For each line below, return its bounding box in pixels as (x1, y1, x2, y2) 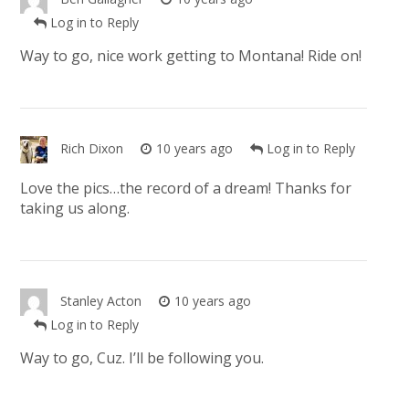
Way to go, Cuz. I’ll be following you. (19, 348, 264, 369)
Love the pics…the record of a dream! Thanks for (19, 178, 351, 199)
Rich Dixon (59, 140, 123, 158)
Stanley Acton (59, 292, 142, 310)
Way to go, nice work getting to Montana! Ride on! (19, 46, 362, 67)
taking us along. (19, 198, 130, 219)
